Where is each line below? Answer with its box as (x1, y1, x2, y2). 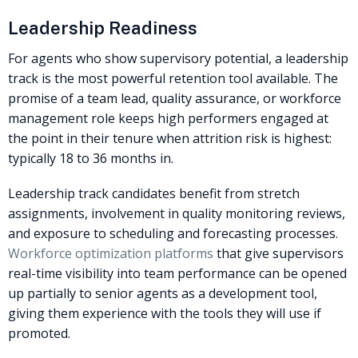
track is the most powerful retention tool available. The (8, 70, 338, 88)
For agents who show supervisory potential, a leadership (8, 50, 348, 68)
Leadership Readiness (8, 18, 197, 39)
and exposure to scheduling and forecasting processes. (8, 225, 338, 243)
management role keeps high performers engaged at (8, 109, 328, 128)
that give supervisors (213, 245, 344, 263)
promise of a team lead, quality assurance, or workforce (8, 89, 341, 108)
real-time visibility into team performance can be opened (8, 265, 347, 283)
